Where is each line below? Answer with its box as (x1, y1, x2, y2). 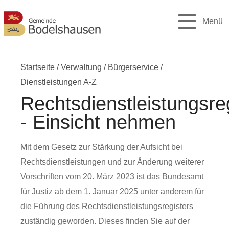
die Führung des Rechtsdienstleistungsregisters (20, 202, 193, 211)
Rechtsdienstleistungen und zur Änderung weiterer (20, 157, 204, 166)
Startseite (20, 63, 55, 72)
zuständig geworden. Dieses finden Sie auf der (20, 217, 190, 225)
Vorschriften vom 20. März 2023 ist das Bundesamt (20, 172, 203, 181)
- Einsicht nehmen (20, 111, 176, 133)
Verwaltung (61, 63, 102, 72)
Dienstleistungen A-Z (20, 78, 97, 86)
